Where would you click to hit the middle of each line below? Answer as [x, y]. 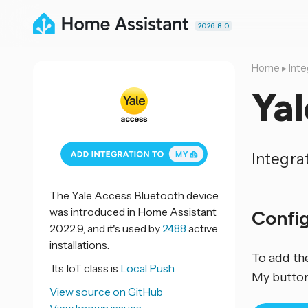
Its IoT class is [85, 268]
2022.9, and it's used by [106, 228]
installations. [79, 245]
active [202, 228]
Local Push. [148, 268]
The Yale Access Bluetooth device [134, 195]
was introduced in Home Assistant [133, 212]
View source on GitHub [106, 291]
